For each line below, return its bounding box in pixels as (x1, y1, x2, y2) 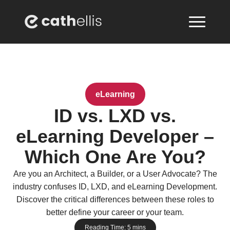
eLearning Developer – (16, 126, 214, 147)
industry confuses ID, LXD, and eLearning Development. (13, 182, 217, 191)
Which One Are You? (24, 146, 206, 167)
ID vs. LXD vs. (54, 105, 176, 126)
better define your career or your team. (46, 208, 184, 217)
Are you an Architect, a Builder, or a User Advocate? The (13, 169, 217, 178)
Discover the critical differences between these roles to (16, 195, 214, 204)
